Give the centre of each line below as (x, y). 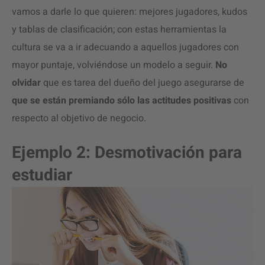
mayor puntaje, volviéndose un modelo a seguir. (114, 65)
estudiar (42, 175)
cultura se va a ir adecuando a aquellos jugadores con (125, 47)
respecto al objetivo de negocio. (79, 118)
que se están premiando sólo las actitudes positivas (123, 101)
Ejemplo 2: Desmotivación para (127, 153)
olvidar (26, 83)
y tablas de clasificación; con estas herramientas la (119, 30)
